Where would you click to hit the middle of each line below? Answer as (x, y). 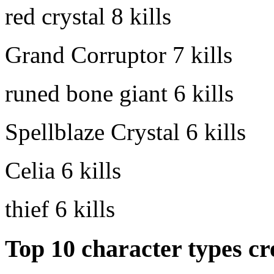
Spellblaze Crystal (92, 132)
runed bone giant (86, 93)
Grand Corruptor (86, 55)
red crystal (55, 16)
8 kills (141, 16)
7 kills (202, 55)
